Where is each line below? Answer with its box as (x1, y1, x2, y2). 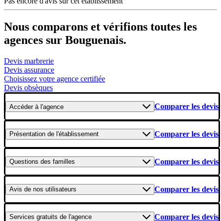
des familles (38, 158, 75, 166)
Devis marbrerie (4, 57, 54, 66)
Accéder (9, 103, 33, 110)
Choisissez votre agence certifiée (4, 74, 105, 83)
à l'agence (33, 103, 64, 110)
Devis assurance (4, 66, 54, 74)
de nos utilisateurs (22, 185, 76, 193)
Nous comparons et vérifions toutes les (4, 20, 197, 34)
